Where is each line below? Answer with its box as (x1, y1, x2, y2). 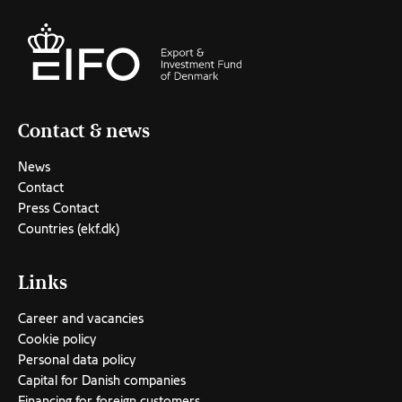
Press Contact (18, 201, 99, 215)
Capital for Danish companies (18, 373, 186, 388)
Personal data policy (18, 353, 135, 367)
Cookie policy (18, 332, 96, 346)
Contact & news (18, 121, 150, 142)
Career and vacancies (18, 311, 144, 326)
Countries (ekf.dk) (18, 222, 119, 236)
